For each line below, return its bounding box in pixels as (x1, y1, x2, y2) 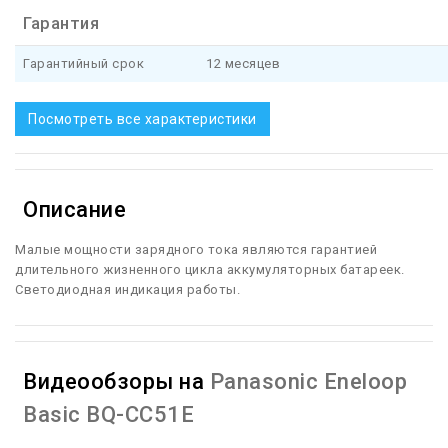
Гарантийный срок (23, 56, 144, 72)
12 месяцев (206, 56, 280, 72)
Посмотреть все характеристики (28, 111, 257, 128)
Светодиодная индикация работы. (15, 282, 240, 298)
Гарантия (23, 13, 99, 34)
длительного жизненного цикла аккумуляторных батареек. (15, 262, 405, 278)
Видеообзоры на (23, 369, 210, 395)
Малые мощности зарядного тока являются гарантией (15, 242, 377, 258)
